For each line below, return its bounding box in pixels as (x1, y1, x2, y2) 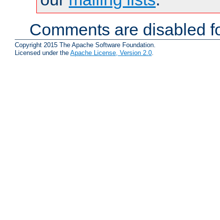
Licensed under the (15, 49, 70, 56)
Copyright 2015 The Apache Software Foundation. (15, 41, 156, 49)
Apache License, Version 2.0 (70, 49, 152, 56)
